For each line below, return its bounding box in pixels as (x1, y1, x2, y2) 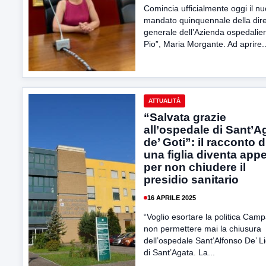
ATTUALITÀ (148, 97, 180, 104)
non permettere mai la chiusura (144, 224, 261, 233)
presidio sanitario (144, 173, 239, 186)
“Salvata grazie (144, 111, 226, 123)
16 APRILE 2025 (147, 194, 196, 201)
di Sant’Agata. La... (144, 248, 215, 257)
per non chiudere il (144, 161, 246, 173)
